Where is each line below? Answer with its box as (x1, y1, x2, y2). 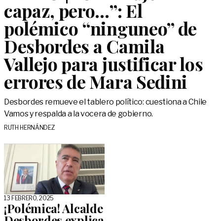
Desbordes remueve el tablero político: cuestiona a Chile (4, 97, 207, 107)
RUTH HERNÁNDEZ (4, 124, 55, 131)
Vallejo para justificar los (4, 52, 203, 75)
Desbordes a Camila (4, 34, 165, 58)
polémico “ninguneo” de (4, 16, 197, 40)
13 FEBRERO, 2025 (4, 194, 54, 202)
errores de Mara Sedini (4, 70, 187, 93)
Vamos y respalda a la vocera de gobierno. (4, 109, 153, 118)
